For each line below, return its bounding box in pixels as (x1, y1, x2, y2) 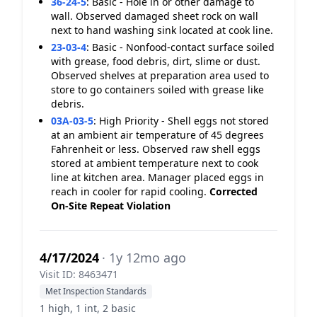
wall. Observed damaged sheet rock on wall (51, 9, 258, 23)
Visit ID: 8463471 (40, 267, 118, 281)
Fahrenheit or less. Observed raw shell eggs (51, 142, 260, 156)
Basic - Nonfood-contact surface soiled (92, 40, 275, 54)
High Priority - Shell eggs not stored (99, 114, 269, 127)
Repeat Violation (90, 199, 171, 212)
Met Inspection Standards (45, 285, 146, 297)
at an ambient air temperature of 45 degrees (51, 128, 264, 142)
